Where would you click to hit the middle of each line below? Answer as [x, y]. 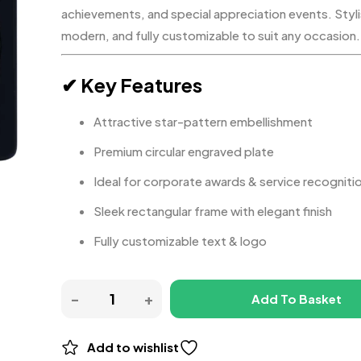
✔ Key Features [132, 85]
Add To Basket [296, 299]
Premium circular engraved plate [184, 151]
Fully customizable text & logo [180, 241]
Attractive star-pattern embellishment [203, 121]
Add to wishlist [133, 347]
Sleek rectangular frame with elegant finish [213, 211]
